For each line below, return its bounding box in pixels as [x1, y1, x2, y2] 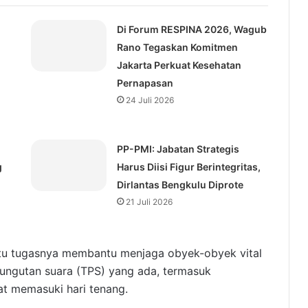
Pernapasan [116, 77, 173, 89]
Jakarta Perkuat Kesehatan [116, 59, 241, 71]
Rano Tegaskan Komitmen [116, 41, 238, 54]
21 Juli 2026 [125, 197, 173, 208]
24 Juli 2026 [125, 95, 174, 106]
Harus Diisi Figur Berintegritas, [116, 161, 261, 173]
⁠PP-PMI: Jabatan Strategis [116, 143, 239, 155]
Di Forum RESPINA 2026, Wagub [116, 23, 267, 36]
